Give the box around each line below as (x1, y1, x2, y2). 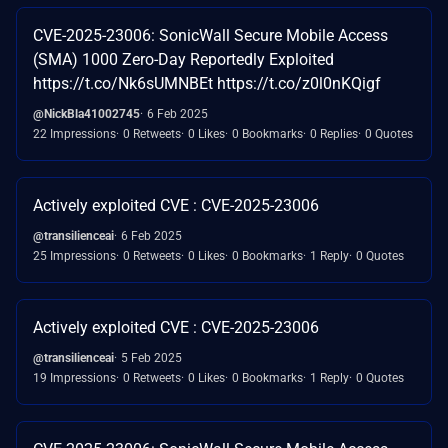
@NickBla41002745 (33, 106, 140, 121)
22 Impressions (33, 126, 116, 141)
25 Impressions (33, 248, 116, 263)
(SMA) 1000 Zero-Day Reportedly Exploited (33, 49, 334, 69)
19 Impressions (33, 370, 116, 385)
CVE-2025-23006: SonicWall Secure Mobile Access (33, 25, 388, 45)
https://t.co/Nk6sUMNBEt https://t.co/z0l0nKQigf (33, 73, 381, 93)
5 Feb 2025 (121, 350, 182, 365)
